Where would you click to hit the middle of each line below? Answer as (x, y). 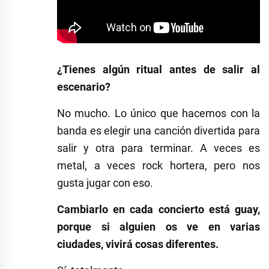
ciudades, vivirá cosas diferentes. (138, 244)
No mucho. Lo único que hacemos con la (159, 113)
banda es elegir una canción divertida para (159, 130)
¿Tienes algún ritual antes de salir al (159, 69)
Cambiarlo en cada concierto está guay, (159, 209)
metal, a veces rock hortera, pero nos (159, 165)
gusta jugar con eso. (105, 183)
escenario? (84, 86)
